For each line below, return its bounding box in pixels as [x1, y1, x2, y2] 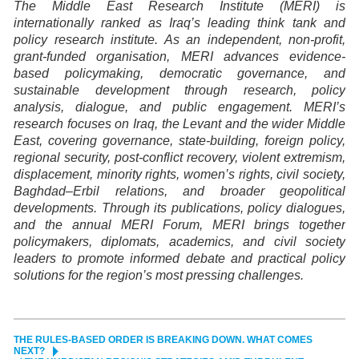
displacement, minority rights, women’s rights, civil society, [14, 167, 345, 182]
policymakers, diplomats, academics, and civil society [14, 235, 345, 249]
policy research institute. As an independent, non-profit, [14, 33, 345, 47]
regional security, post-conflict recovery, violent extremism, [14, 151, 345, 165]
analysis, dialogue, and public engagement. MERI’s [14, 100, 345, 115]
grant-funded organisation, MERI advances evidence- [14, 50, 345, 64]
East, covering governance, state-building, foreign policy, [14, 134, 345, 148]
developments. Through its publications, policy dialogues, [14, 201, 345, 216]
